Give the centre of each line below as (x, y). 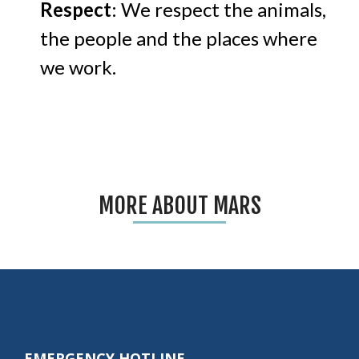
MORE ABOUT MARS (179, 206)
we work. (78, 67)
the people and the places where (179, 38)
